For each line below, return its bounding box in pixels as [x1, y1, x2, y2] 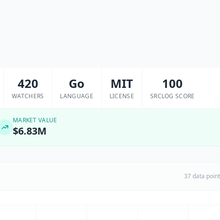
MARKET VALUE [12, 116, 57, 124]
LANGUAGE [60, 92, 93, 100]
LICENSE [109, 92, 134, 100]
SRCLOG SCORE [150, 92, 195, 100]
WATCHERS [12, 92, 44, 100]
